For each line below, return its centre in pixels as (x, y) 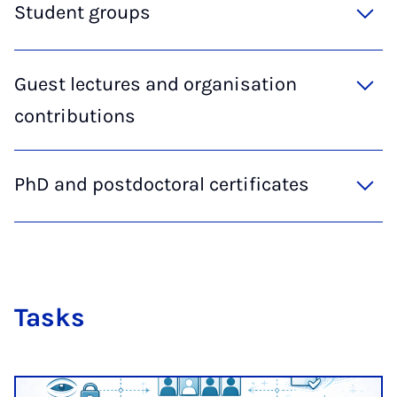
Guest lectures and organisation (156, 84)
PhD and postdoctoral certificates (162, 184)
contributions (75, 116)
